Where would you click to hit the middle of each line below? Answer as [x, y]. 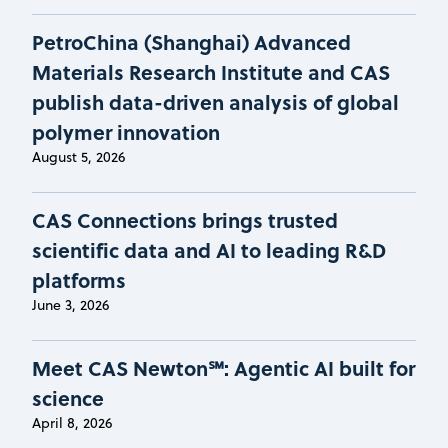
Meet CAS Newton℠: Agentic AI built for [223, 367]
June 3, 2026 [70, 304]
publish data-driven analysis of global [215, 101]
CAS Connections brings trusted [185, 219]
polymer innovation [126, 131]
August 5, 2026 [78, 156]
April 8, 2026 [72, 422]
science [68, 397]
